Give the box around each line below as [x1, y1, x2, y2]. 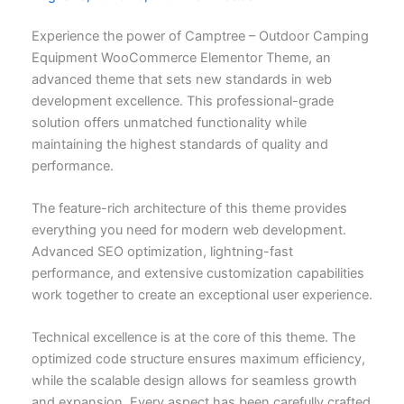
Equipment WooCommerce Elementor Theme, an [31, 49, 331, 66]
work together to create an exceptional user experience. [31, 286, 372, 303]
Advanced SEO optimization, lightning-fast [31, 243, 293, 260]
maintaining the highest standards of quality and [31, 135, 328, 152]
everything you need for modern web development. [31, 221, 346, 238]
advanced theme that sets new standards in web [31, 70, 332, 87]
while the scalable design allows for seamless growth [31, 372, 357, 390]
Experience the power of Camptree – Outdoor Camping [31, 27, 369, 44]
